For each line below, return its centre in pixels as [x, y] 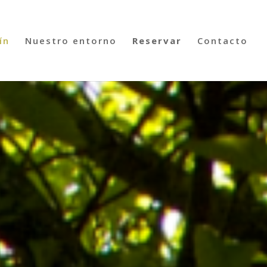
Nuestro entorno [71, 41]
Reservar [157, 41]
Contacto [223, 41]
